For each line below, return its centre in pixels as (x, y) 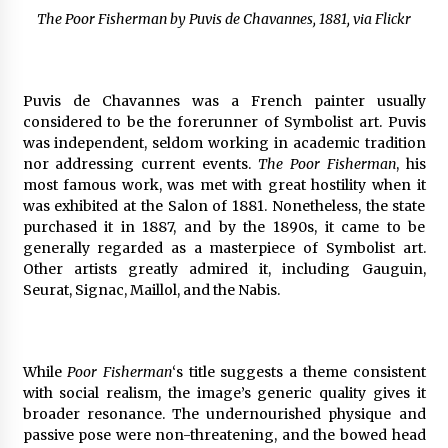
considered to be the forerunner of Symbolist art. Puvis (224, 121)
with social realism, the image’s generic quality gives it (224, 392)
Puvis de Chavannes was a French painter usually (224, 100)
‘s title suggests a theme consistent (298, 371)
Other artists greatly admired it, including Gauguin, (224, 268)
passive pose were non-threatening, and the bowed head (224, 434)
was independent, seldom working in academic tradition (224, 142)
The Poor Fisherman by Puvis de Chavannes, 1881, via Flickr (224, 18)
